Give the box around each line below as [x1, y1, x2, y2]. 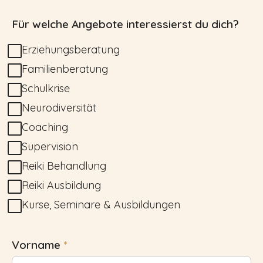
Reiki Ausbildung [22, 178, 101, 192]
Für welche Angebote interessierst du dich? [12, 16, 239, 31]
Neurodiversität [22, 100, 96, 114]
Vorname [12, 237, 63, 252]
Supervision [22, 139, 78, 153]
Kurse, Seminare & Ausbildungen [22, 197, 180, 211]
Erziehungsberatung [22, 42, 120, 56]
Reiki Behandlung [22, 159, 106, 173]
